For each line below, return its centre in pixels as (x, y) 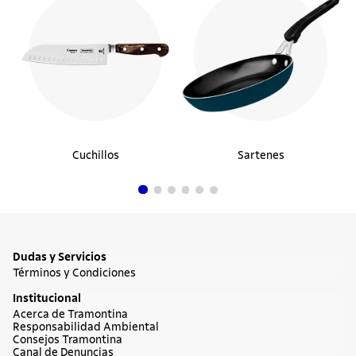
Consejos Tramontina (68, 341)
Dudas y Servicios (60, 258)
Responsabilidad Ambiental (86, 328)
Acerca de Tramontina (70, 315)
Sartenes (261, 156)
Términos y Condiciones (74, 274)
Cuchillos (95, 156)
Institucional (47, 299)
